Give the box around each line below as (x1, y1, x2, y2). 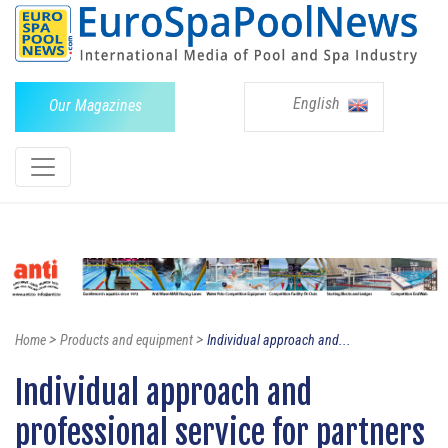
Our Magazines (48, 95, 142, 115)
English (293, 93, 344, 113)
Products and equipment (60, 332, 193, 349)
